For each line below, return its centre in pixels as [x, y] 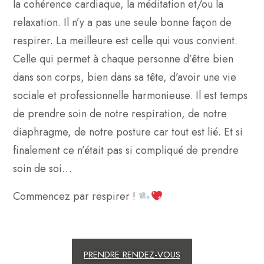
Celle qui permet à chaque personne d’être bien [123, 59]
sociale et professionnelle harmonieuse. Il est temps [130, 95]
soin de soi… [42, 168]
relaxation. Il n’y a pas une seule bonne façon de [122, 22]
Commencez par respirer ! [76, 196]
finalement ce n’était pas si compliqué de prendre [126, 150]
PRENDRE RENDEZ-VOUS [132, 254]
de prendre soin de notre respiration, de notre [120, 113]
